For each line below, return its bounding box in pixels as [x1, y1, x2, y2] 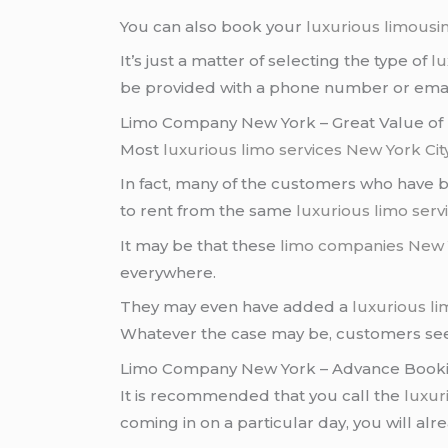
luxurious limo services [163, 139, 343, 159]
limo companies [280, 235, 405, 255]
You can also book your [120, 16, 307, 36]
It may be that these [120, 235, 281, 255]
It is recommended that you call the [120, 385, 405, 405]
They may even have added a [120, 297, 353, 317]
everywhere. [120, 262, 217, 282]
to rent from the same [120, 201, 297, 221]
